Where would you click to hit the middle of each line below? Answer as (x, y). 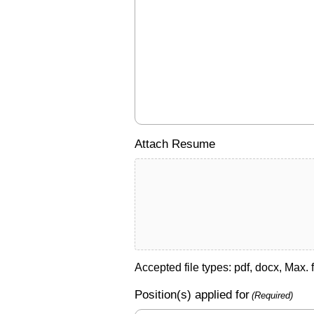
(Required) (273, 295)
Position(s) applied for (192, 295)
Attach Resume (175, 144)
